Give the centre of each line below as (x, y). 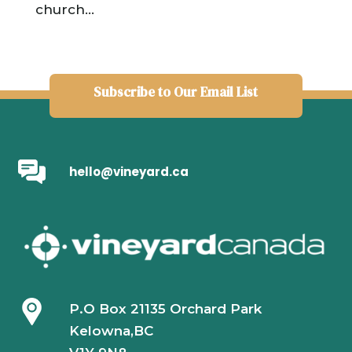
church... (64, 9)
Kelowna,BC (111, 331)
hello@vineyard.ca (128, 172)
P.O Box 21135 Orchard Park (165, 309)
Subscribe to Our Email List (176, 92)
